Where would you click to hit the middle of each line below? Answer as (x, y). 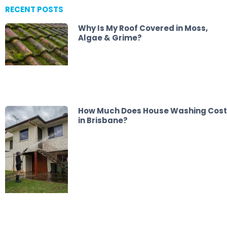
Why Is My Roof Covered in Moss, (143, 28)
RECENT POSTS (34, 10)
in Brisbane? (103, 120)
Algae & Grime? (110, 38)
